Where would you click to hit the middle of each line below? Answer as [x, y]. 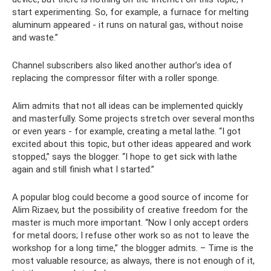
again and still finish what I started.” [83, 169]
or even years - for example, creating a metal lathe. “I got [126, 131]
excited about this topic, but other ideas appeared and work [132, 144]
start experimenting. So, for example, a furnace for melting [130, 12]
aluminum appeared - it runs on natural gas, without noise [128, 25]
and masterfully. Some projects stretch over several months [133, 119]
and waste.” [35, 38]
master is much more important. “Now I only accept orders [130, 223]
